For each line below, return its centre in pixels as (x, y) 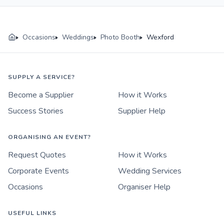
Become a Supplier (41, 95)
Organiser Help (144, 187)
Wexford (160, 37)
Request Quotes (37, 155)
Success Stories (36, 111)
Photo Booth (120, 37)
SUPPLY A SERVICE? (41, 77)
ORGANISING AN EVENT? (49, 137)
